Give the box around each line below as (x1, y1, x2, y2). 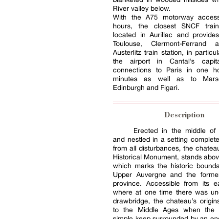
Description (164, 112, 205, 119)
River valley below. (113, 4, 171, 12)
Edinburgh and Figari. (113, 84, 179, 91)
